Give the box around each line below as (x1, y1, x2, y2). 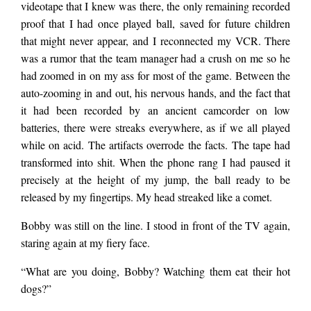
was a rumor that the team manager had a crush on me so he (20, 51, 291, 66)
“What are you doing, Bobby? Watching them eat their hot (20, 264, 291, 279)
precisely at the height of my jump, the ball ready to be (20, 172, 291, 187)
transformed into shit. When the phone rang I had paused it (20, 155, 291, 170)
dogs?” (20, 281, 51, 296)
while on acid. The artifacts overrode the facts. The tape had (20, 137, 291, 153)
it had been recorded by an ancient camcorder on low (20, 103, 291, 118)
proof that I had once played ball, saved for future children (20, 16, 291, 31)
